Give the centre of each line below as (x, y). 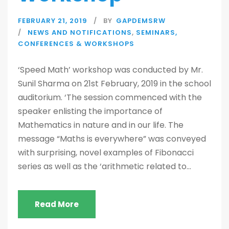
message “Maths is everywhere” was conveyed (112, 139)
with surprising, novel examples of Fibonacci (106, 153)
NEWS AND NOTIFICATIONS (80, 33)
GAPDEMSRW (141, 21)
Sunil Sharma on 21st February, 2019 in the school (114, 84)
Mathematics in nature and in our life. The (101, 125)
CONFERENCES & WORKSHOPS (76, 44)
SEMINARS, (157, 33)
